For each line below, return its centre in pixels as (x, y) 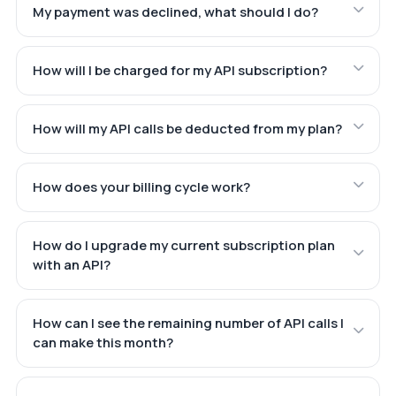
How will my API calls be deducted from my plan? (187, 129)
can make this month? (103, 343)
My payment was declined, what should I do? (175, 12)
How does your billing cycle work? (141, 187)
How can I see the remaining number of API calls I (188, 324)
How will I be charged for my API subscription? (179, 71)
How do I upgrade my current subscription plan (183, 246)
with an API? (71, 265)
